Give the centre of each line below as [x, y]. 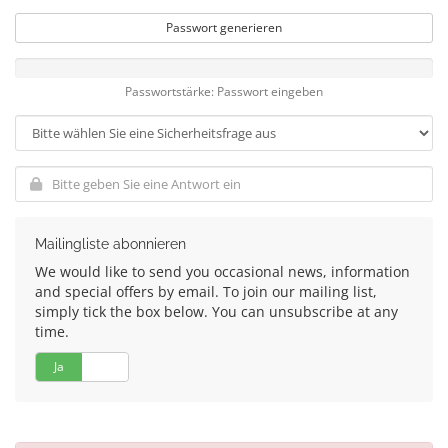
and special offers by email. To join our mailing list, [206, 291]
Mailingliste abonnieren [110, 244]
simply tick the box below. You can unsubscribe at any [216, 311]
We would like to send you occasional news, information [222, 271]
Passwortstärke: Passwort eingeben [224, 91]
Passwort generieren [224, 27]
